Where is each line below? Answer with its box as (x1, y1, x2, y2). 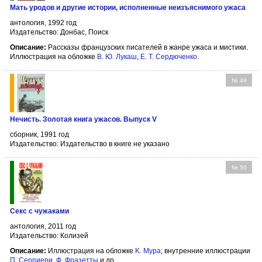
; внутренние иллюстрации (161, 247, 250, 256)
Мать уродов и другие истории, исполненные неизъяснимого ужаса (10, 3, 246, 12)
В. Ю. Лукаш (97, 52, 137, 61)
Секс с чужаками (10, 207, 69, 216)
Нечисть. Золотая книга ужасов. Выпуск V (10, 115, 157, 124)
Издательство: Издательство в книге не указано (10, 140, 170, 149)
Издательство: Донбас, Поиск (10, 27, 108, 36)
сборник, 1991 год (10, 130, 69, 139)
